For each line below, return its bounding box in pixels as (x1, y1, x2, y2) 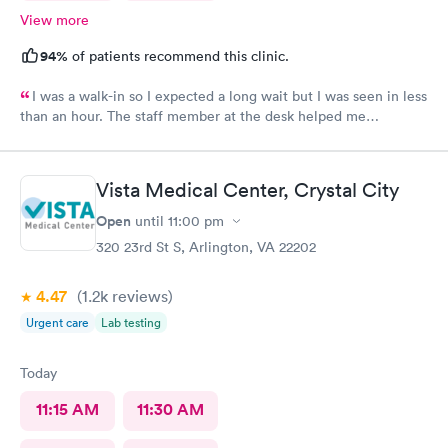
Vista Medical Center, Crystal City (96, 178, 399, 202)
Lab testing (101, 314, 161, 331)
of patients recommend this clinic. (68, 46, 289, 65)
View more (20, 10, 89, 29)
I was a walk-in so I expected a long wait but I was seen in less (32, 86, 427, 105)
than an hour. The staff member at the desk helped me (20, 106, 366, 125)
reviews (108, 286, 168, 306)
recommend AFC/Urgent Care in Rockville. (20, 150, 295, 169)
